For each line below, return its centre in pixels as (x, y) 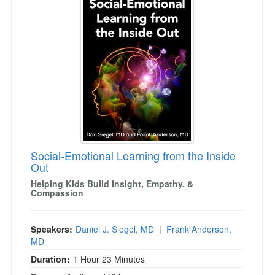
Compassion (57, 193)
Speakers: (52, 229)
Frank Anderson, (199, 229)
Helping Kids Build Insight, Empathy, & (112, 184)
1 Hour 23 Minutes (109, 259)
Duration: (50, 259)
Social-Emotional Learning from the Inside (133, 155)
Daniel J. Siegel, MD (115, 229)
